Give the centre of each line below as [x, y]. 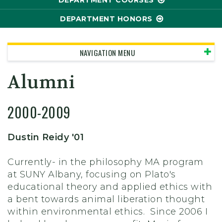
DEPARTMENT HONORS [106, 19]
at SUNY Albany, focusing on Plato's [92, 174]
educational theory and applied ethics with [110, 187]
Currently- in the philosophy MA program [106, 162]
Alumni [41, 82]
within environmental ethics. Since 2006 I [108, 212]
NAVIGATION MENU [107, 53]
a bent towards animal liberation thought [106, 199]
